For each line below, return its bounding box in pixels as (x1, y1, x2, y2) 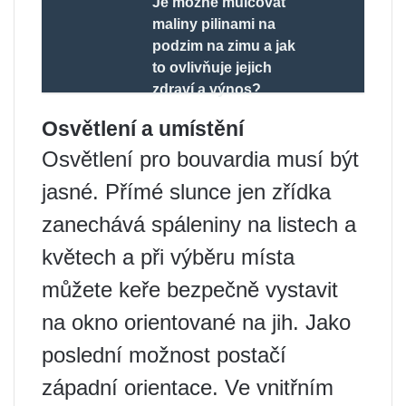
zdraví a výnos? (152, 82, 262, 98)
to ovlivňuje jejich (152, 60, 273, 76)
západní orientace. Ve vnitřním (42, 375, 333, 401)
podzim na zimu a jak (152, 38, 296, 54)
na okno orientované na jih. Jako (42, 310, 351, 335)
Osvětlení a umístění (42, 117, 244, 141)
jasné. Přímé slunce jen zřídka (42, 179, 331, 205)
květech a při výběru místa (42, 245, 295, 270)
